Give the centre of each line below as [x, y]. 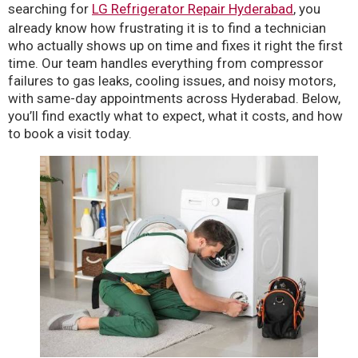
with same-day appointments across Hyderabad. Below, [174, 99]
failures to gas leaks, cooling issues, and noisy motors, [172, 81]
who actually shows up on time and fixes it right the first [175, 46]
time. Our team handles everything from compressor [166, 64]
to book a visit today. [70, 134]
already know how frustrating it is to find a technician [167, 28]
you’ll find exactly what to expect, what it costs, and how [175, 116]
